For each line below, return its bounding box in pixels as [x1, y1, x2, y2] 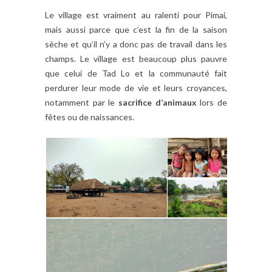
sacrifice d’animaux [118, 97, 197, 107]
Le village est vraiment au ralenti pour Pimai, [45, 9, 227, 20]
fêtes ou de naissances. [45, 111, 134, 122]
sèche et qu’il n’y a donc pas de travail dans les [45, 38, 227, 49]
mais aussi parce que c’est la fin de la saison [45, 24, 227, 35]
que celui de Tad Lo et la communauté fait [45, 67, 227, 78]
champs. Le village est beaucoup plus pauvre [45, 53, 227, 64]
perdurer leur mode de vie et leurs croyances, [45, 82, 227, 93]
